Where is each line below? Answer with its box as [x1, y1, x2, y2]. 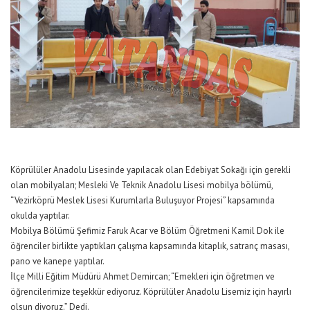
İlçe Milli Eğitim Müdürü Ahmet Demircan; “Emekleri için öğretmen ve [10, 270, 275, 282]
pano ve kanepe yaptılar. [10, 255, 104, 267]
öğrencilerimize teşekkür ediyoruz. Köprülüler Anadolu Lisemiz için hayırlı [10, 285, 291, 298]
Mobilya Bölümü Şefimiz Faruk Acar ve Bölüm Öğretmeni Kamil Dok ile [10, 224, 284, 237]
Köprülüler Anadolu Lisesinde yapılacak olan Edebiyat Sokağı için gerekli [10, 163, 291, 176]
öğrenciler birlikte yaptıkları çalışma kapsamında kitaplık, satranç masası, [10, 239, 289, 252]
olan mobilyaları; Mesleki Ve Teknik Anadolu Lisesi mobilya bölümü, [10, 179, 273, 191]
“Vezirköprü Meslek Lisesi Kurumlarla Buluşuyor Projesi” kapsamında [10, 194, 275, 206]
